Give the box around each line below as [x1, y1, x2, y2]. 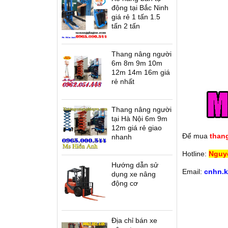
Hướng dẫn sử [111, 161, 158, 169]
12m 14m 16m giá [111, 68, 170, 76]
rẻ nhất [111, 77, 134, 85]
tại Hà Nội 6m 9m [111, 115, 167, 123]
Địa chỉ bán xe [111, 216, 157, 224]
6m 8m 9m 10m [111, 59, 162, 67]
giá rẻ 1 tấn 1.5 [111, 13, 160, 21]
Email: [182, 167, 204, 176]
